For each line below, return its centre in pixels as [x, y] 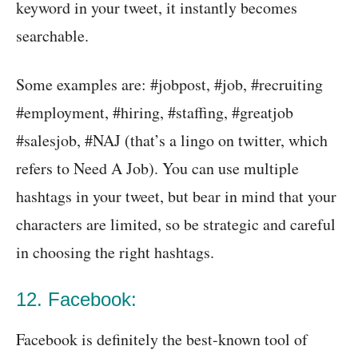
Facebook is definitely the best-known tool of [162, 339]
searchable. [52, 35]
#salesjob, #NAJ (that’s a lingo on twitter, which [172, 140]
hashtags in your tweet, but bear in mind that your [176, 196]
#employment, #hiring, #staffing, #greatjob [155, 112]
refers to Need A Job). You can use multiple [157, 168]
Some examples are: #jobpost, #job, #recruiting [169, 84]
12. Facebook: [76, 299]
